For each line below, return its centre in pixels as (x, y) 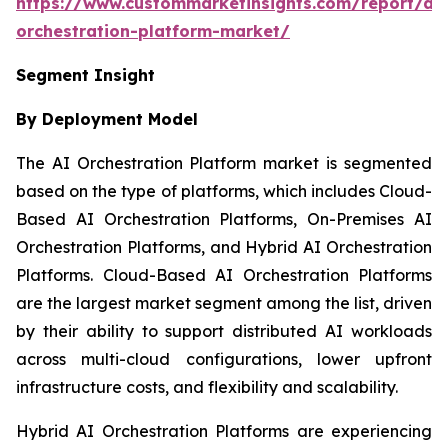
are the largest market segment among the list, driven (224, 303)
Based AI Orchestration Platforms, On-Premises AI (224, 219)
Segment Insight (85, 75)
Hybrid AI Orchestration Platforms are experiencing (224, 431)
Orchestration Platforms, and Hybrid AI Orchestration (224, 247)
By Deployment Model (107, 119)
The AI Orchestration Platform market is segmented (224, 163)
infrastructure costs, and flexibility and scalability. (207, 387)
